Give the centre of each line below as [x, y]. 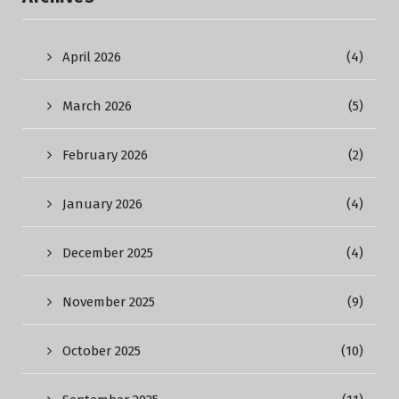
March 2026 [97, 106]
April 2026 [92, 57]
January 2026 [102, 204]
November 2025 [109, 302]
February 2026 [105, 155]
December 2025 [108, 253]
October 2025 [102, 351]
